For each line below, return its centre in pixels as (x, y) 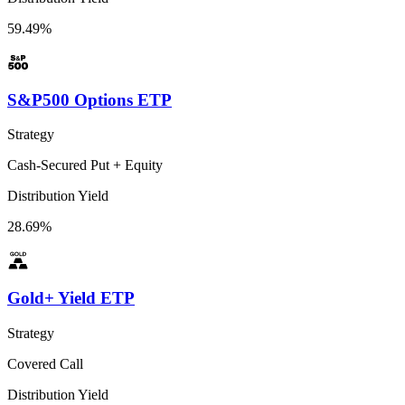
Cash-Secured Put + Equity (85, 165)
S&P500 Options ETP (89, 99)
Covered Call (45, 363)
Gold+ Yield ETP (71, 298)
